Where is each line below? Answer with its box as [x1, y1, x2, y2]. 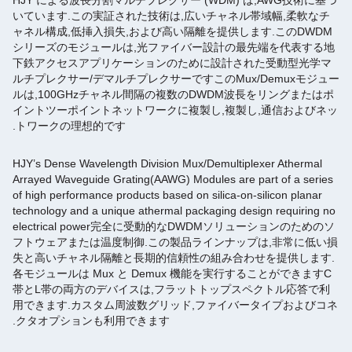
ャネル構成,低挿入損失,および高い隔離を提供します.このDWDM [13, 25, 332, 38]
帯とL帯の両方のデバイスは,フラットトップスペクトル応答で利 [13, 283, 330, 295]
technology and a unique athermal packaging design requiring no [13, 204, 335, 217]
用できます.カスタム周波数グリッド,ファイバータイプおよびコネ [13, 299, 338, 311]
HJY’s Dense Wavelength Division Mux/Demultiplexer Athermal [13, 157, 322, 170]
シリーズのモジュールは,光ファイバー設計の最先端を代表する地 [13, 41, 335, 53]
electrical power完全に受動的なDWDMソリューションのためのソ [13, 220, 335, 233]
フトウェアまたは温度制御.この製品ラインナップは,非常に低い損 [13, 236, 338, 248]
